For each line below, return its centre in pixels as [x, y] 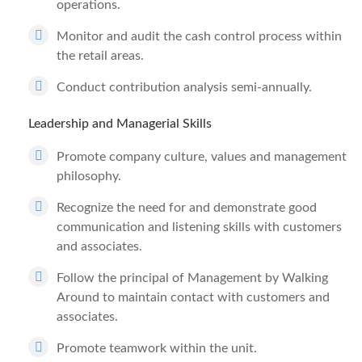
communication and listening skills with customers [199, 227]
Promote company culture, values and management [202, 157]
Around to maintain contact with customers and [193, 297]
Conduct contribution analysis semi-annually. [184, 87]
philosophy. [89, 176]
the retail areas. [100, 56]
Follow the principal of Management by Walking [192, 278]
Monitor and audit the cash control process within [199, 36]
